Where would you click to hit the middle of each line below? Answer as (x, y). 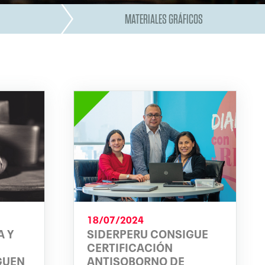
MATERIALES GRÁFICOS (164, 18)
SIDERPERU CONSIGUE (147, 233)
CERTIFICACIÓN (130, 247)
